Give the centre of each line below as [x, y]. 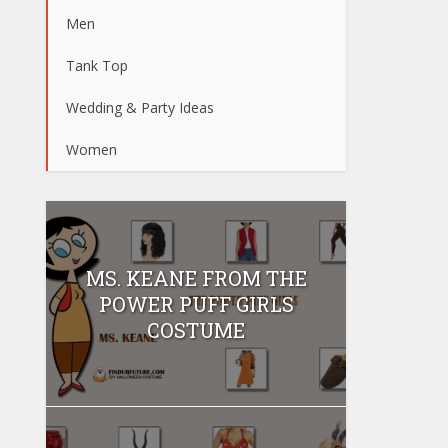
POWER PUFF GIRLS [196, 303]
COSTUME [196, 329]
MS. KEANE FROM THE [196, 277]
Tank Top [97, 65]
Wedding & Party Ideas [140, 107]
